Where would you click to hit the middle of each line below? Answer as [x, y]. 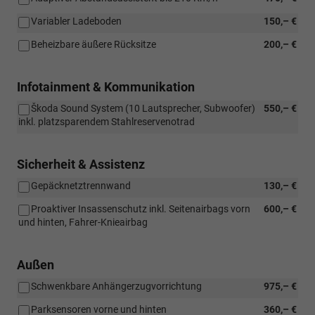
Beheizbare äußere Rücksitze [94, 44]
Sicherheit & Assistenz [81, 164]
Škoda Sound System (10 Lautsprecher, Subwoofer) [143, 108]
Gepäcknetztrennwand [81, 185]
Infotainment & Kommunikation [106, 86]
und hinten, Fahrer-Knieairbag [83, 222]
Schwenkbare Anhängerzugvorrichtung [116, 286]
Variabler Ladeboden [76, 21]
